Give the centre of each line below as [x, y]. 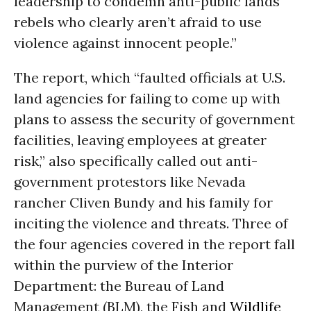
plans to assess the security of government [154, 119]
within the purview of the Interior [124, 265]
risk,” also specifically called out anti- [136, 161]
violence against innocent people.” [125, 43]
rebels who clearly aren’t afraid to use [138, 22]
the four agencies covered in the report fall [154, 244]
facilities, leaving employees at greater [140, 140]
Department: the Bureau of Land [119, 286]
